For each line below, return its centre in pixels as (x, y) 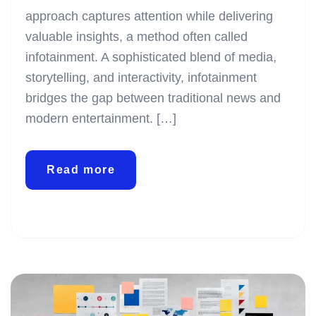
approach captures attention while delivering (149, 16)
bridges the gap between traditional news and (153, 98)
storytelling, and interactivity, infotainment (141, 77)
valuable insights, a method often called (136, 36)
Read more (81, 169)
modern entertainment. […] (101, 118)
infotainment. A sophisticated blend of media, (151, 57)
